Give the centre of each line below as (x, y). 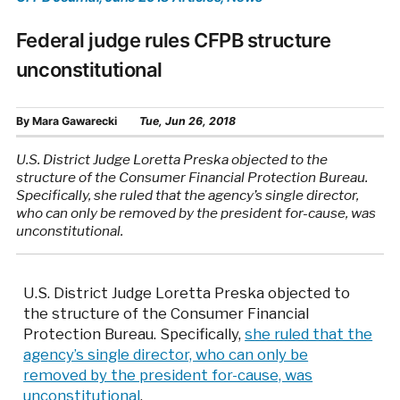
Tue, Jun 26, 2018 (187, 121)
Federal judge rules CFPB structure (173, 40)
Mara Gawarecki (74, 121)
